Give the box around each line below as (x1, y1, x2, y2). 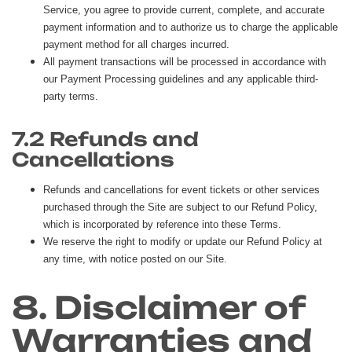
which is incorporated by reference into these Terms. (43, 218, 281, 230)
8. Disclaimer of (12, 288, 305, 327)
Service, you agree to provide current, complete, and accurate (43, 3, 324, 16)
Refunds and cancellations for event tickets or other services (43, 183, 320, 196)
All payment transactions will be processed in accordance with (43, 55, 326, 68)
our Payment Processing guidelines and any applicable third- (43, 72, 318, 85)
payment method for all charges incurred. (43, 38, 229, 50)
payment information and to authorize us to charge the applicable (43, 20, 338, 33)
